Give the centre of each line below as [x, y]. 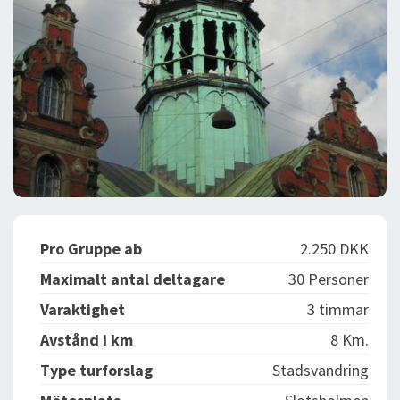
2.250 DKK [334, 249]
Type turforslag [96, 371]
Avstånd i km [87, 340]
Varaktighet [83, 310]
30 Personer [329, 279]
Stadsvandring [321, 371]
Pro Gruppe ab [91, 249]
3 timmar [338, 310]
